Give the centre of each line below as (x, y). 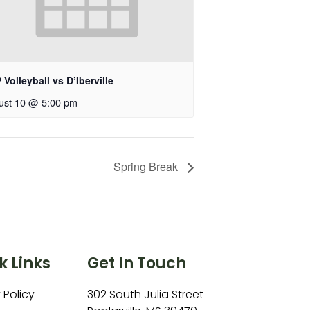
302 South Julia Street (145, 295)
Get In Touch (136, 264)
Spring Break (147, 167)
